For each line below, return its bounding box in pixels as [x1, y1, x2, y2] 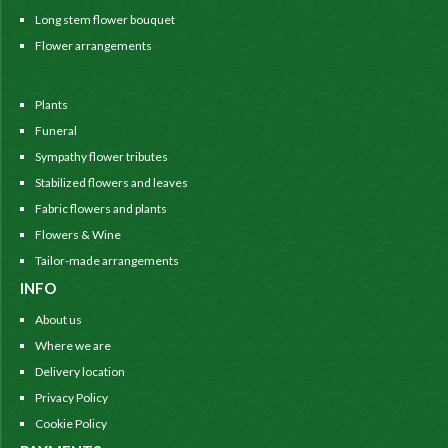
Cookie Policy [35, 416, 107, 431]
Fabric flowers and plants [35, 201, 167, 216]
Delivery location [35, 364, 125, 379]
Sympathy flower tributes [35, 149, 168, 164]
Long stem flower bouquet [35, 12, 175, 27]
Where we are [35, 338, 111, 353]
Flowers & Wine [35, 227, 121, 242]
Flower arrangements [35, 38, 152, 53]
